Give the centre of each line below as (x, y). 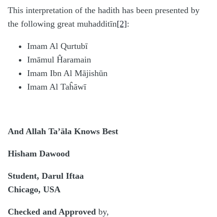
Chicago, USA (34, 190)
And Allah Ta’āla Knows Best (63, 132)
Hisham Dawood (39, 154)
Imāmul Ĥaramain (59, 60)
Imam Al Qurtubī (57, 46)
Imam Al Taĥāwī (57, 87)
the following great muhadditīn (62, 24)
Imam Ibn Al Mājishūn (67, 73)
